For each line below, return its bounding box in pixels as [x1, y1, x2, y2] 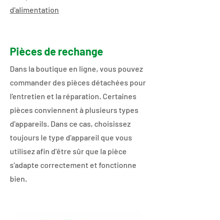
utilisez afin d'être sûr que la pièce [10, 146, 127, 156]
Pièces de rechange [10, 44, 103, 57]
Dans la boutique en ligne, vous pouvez [10, 63, 143, 73]
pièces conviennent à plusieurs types [10, 105, 138, 114]
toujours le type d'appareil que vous [10, 132, 132, 142]
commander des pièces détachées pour [10, 77, 146, 87]
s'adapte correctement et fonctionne [10, 160, 137, 169]
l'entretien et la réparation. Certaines [10, 91, 137, 101]
